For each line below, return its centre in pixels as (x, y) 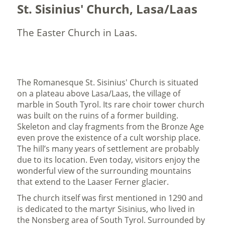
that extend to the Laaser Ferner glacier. (93, 182)
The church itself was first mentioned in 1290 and (110, 198)
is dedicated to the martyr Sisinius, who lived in (106, 209)
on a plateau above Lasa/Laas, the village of (99, 93)
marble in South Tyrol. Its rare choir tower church (111, 104)
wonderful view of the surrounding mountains (104, 171)
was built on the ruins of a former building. (98, 116)
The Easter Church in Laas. (77, 33)
